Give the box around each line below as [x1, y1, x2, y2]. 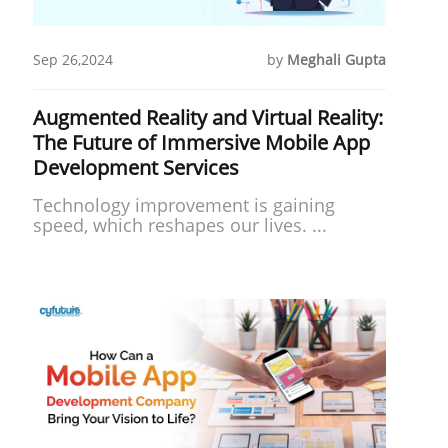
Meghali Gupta [286, 49, 386, 69]
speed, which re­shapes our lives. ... [32, 212, 327, 237]
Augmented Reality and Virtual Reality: [32, 103, 383, 131]
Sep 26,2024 [32, 49, 113, 69]
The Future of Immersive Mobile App [32, 128, 370, 156]
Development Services [32, 153, 239, 181]
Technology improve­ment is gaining [32, 192, 335, 217]
